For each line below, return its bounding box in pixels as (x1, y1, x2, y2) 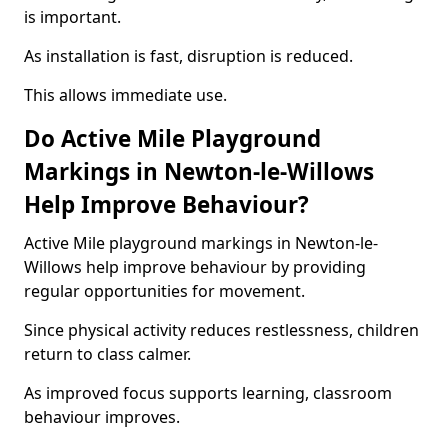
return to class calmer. (24, 343, 191, 365)
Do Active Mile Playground (24, 123, 321, 154)
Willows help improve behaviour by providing (24, 256, 366, 278)
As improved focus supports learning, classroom (24, 382, 392, 404)
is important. (24, 6, 121, 28)
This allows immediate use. (24, 84, 227, 106)
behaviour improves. (24, 406, 180, 428)
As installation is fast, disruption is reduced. (24, 45, 353, 67)
